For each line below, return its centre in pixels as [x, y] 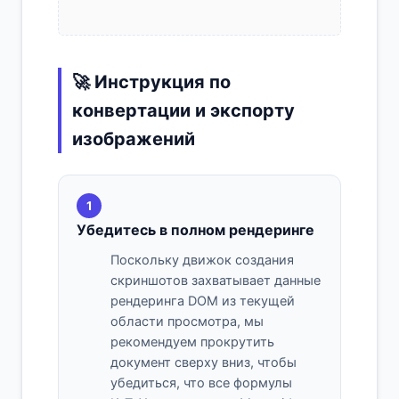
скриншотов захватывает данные [216, 281]
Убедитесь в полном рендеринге [195, 230]
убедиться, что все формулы [201, 383]
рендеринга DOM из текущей [203, 301]
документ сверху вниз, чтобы [204, 363]
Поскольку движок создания [202, 261]
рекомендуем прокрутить [192, 342]
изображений [134, 139]
